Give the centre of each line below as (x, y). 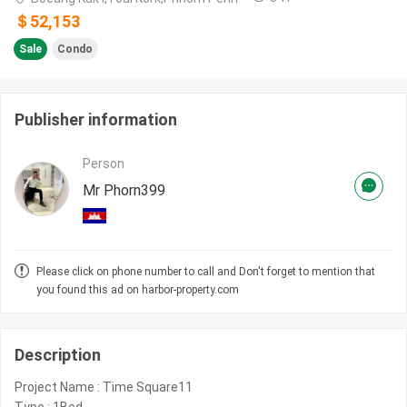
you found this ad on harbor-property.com (138, 290)
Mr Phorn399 (124, 191)
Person (104, 164)
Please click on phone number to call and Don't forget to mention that (206, 272)
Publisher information (96, 120)
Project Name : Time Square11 (104, 387)
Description (58, 355)
